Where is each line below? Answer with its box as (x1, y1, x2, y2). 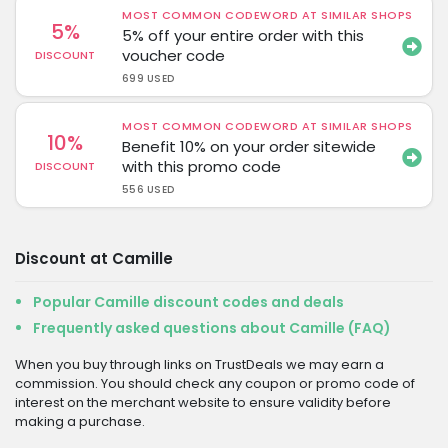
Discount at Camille (15, 248, 173, 269)
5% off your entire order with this (122, 25, 365, 46)
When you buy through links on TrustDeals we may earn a (15, 355, 384, 374)
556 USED (122, 182, 175, 197)
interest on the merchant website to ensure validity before (15, 393, 391, 412)
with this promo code (122, 156, 282, 177)
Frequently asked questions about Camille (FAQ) (33, 318, 391, 338)
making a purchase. (15, 412, 145, 431)
